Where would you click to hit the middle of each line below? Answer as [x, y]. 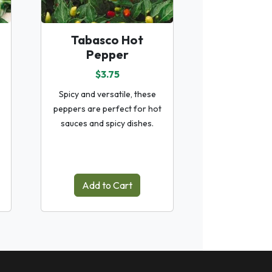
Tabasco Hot [107, 39]
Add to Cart [107, 185]
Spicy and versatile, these [107, 94]
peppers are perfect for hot [107, 108]
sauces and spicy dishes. [107, 123]
